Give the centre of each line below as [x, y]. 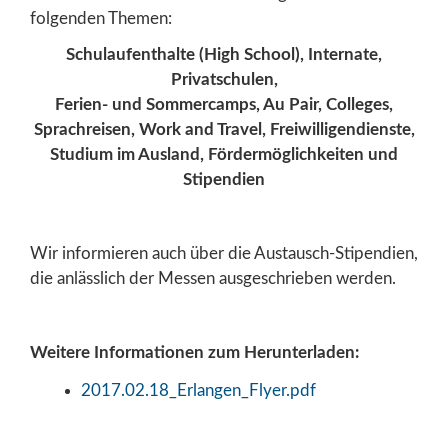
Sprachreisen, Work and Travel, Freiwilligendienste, [224, 130]
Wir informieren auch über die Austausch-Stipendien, [224, 254]
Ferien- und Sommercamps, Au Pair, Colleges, [224, 105]
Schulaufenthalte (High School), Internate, [224, 55]
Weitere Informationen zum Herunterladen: [194, 352]
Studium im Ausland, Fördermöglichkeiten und [224, 155]
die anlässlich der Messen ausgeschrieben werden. [213, 279]
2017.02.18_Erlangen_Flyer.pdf [198, 390]
